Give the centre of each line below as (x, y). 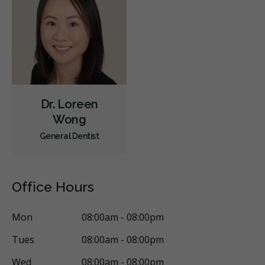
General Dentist (69, 136)
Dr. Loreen (69, 104)
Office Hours (53, 186)
